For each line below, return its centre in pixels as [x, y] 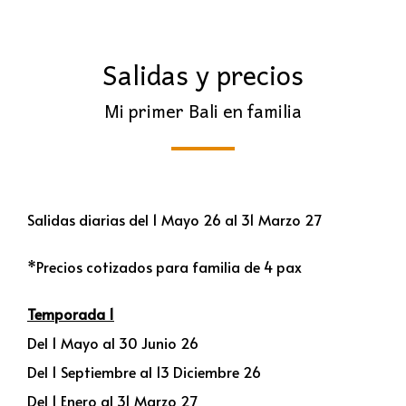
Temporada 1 [71, 313]
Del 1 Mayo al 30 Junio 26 [113, 342]
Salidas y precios [203, 74]
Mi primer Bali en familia [203, 110]
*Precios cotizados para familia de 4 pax [166, 266]
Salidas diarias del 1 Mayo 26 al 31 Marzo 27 [175, 219]
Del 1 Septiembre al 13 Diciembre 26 [144, 371]
